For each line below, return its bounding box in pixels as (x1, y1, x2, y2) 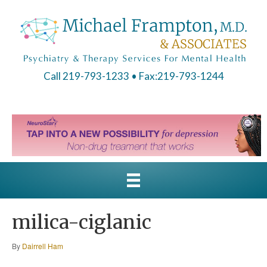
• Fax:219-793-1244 (131, 70, 224, 82)
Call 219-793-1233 (43, 70, 129, 82)
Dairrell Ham (22, 240, 63, 251)
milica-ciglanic (12, 210, 151, 234)
